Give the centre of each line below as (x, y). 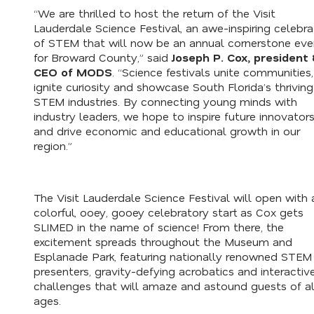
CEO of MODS (73, 72)
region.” (53, 146)
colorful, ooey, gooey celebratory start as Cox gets (169, 212)
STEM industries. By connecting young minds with (165, 102)
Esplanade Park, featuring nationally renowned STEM (173, 257)
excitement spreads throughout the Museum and (163, 242)
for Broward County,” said (103, 57)
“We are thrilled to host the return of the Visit (155, 13)
